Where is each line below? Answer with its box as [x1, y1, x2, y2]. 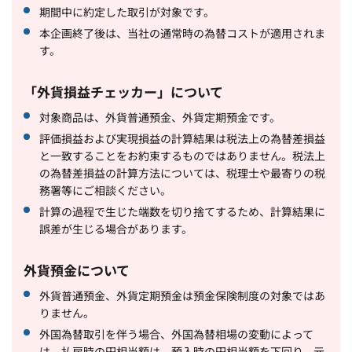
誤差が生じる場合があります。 [39, 221, 192, 236]
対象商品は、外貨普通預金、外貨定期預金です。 [39, 109, 280, 125]
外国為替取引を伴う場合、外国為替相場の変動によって [39, 326, 313, 342]
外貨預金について [24, 260, 130, 280]
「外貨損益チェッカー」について [24, 82, 223, 101]
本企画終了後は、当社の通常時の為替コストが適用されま [39, 25, 325, 41]
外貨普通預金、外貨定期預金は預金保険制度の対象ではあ [39, 288, 325, 303]
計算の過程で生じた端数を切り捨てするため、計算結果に [39, 203, 325, 219]
